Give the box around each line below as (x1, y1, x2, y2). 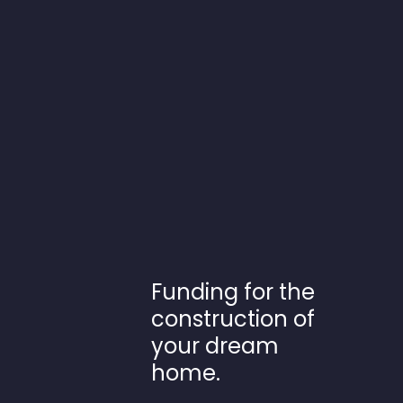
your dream (151, 330, 279, 361)
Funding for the (151, 276, 315, 307)
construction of (151, 303, 315, 334)
